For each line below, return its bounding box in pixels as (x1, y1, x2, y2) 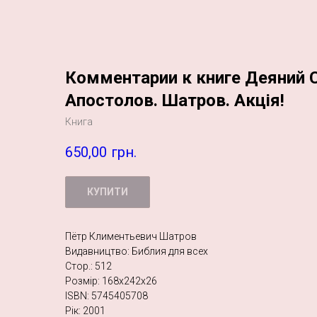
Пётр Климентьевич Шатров (65, 231, 197, 243)
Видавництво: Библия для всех (65, 246, 208, 258)
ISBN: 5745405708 (65, 290, 148, 302)
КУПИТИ (87, 186, 128, 198)
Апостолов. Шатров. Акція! (65, 91, 284, 110)
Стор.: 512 (65, 260, 112, 272)
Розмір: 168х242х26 (65, 275, 157, 287)
